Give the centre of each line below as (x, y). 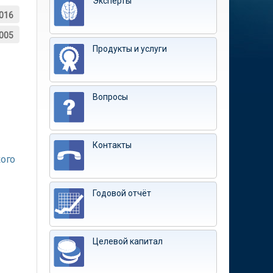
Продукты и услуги (130, 49)
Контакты (112, 145)
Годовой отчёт (122, 193)
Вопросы (110, 97)
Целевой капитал (128, 241)
